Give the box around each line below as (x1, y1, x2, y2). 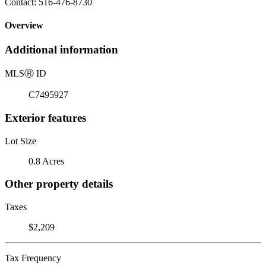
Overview (5, 20, 43, 31)
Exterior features (5, 111, 86, 124)
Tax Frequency (5, 252, 61, 263)
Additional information (5, 43, 118, 56)
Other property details (5, 178, 113, 191)
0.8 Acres (28, 156, 64, 166)
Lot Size (5, 135, 36, 146)
